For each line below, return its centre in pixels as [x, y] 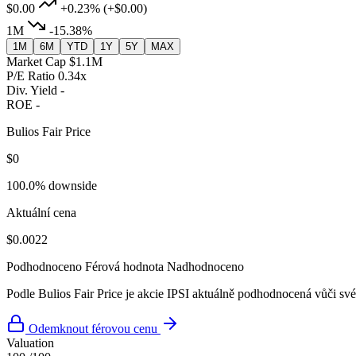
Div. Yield [32, 91]
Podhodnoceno [44, 267]
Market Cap [36, 62]
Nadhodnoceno [205, 267]
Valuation [30, 343]
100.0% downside [52, 186]
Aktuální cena [41, 213]
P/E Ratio [31, 76]
